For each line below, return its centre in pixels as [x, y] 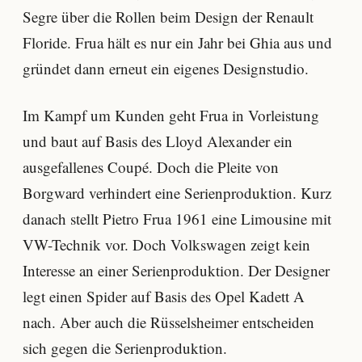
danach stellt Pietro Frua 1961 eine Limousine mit [177, 219]
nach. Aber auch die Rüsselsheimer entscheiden [168, 322]
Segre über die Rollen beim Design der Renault [168, 17]
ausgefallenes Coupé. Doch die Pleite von [151, 167]
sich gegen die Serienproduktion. [125, 348]
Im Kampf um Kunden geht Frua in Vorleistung [171, 116]
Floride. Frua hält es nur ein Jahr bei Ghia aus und [177, 43]
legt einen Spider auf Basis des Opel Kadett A [164, 297]
